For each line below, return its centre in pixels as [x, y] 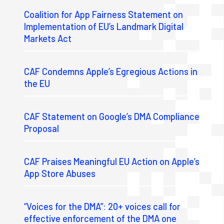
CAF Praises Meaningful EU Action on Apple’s [112, 161]
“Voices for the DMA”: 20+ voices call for [102, 206]
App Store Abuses [60, 173]
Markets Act [49, 38]
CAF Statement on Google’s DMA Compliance [112, 116]
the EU [37, 83]
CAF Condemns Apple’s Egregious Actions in [111, 71]
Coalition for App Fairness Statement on [104, 14]
